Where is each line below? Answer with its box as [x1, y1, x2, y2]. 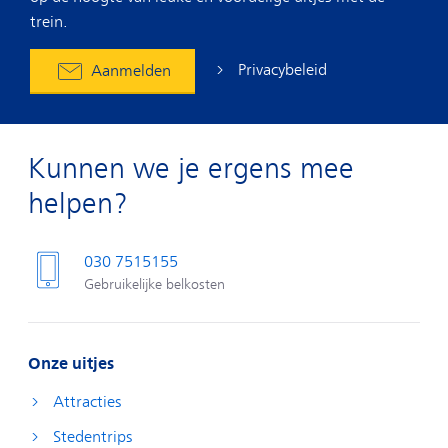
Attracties [53, 392, 122, 411]
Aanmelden [91, 61, 171, 80]
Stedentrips [53, 427, 133, 446]
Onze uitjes [28, 353, 114, 373]
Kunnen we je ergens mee [28, 152, 354, 185]
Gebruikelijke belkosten [84, 275, 225, 292]
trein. [30, 12, 68, 31]
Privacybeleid [238, 61, 327, 80]
